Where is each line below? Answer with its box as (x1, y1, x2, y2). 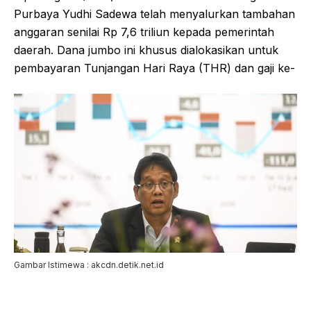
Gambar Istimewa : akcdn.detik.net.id (14, 260, 164, 271)
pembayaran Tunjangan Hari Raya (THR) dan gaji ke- (14, 61, 295, 75)
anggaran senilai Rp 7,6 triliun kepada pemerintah (14, 25, 274, 39)
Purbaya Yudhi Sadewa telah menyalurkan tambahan (14, 7, 295, 21)
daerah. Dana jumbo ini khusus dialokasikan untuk (14, 43, 278, 57)
